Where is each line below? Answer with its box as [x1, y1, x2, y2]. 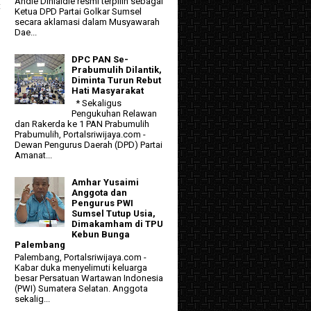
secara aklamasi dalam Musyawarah [15, 17, 160, 28]
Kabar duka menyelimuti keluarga [15, 262, 147, 273]
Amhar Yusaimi [72, 177, 140, 188]
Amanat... [15, 150, 52, 161]
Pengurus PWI [72, 198, 134, 209]
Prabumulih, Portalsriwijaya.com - [15, 129, 146, 140]
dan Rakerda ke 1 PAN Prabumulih [15, 119, 149, 130]
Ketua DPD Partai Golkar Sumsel [15, 6, 142, 17]
